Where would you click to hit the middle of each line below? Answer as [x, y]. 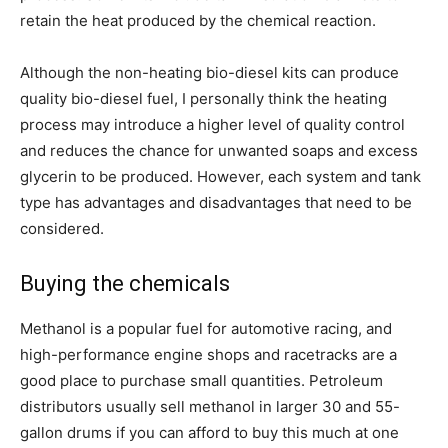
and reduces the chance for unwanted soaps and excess [219, 150]
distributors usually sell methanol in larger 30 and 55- [210, 406]
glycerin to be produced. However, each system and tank [220, 176]
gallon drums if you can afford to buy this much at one [209, 432]
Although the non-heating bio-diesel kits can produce [209, 72]
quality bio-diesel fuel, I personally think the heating [203, 98]
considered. [62, 228]
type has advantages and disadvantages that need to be [216, 202]
